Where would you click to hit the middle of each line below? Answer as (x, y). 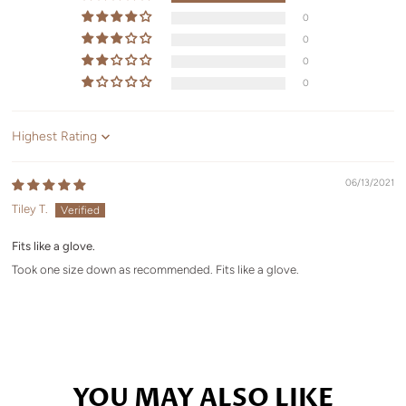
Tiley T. (30, 209)
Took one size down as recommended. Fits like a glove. (156, 270)
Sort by (31, 143)
